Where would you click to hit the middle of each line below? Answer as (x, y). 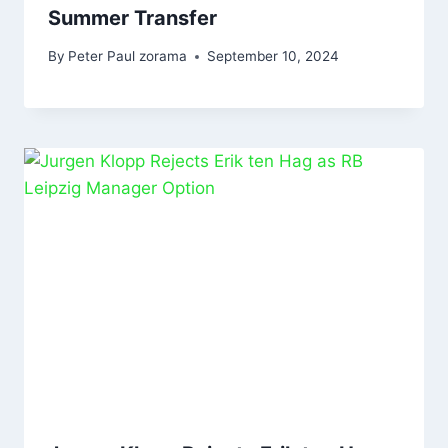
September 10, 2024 (273, 56)
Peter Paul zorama (128, 56)
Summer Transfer (132, 17)
